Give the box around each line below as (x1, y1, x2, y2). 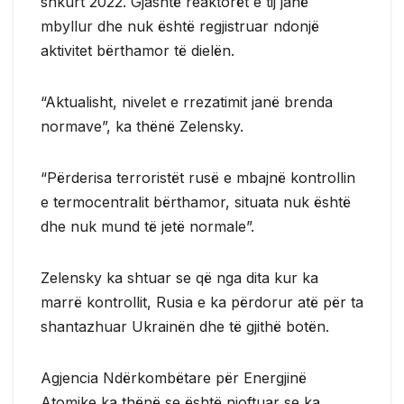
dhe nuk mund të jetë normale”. (41, 216, 254, 235)
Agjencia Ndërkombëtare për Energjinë (41, 368, 307, 387)
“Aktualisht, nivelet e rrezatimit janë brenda (41, 92, 333, 111)
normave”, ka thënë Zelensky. (41, 116, 243, 135)
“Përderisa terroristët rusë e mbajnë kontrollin (41, 168, 355, 187)
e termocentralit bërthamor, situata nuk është (41, 192, 351, 211)
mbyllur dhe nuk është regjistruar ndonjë (41, 16, 319, 35)
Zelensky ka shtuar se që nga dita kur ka (41, 268, 318, 287)
